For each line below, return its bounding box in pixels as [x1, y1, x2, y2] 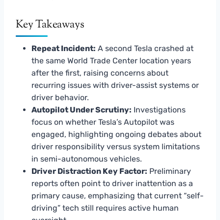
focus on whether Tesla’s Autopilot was [31, 117, 174, 127]
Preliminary [147, 166, 191, 176]
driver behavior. [31, 92, 89, 102]
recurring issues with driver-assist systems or [31, 80, 199, 90]
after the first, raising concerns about [31, 68, 168, 78]
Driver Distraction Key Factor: [31, 166, 147, 176]
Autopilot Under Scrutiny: [31, 105, 132, 114]
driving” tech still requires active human [31, 203, 179, 213]
